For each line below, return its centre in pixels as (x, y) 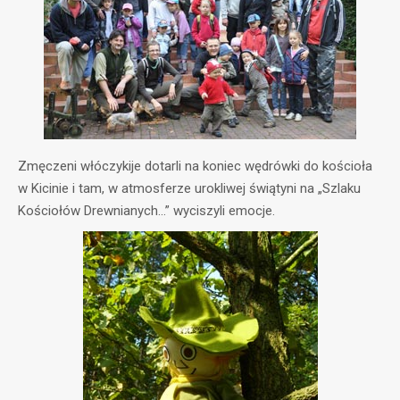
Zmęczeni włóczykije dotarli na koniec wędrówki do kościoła (195, 166)
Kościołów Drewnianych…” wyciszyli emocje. (146, 211)
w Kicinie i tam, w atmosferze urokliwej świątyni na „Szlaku (189, 188)
